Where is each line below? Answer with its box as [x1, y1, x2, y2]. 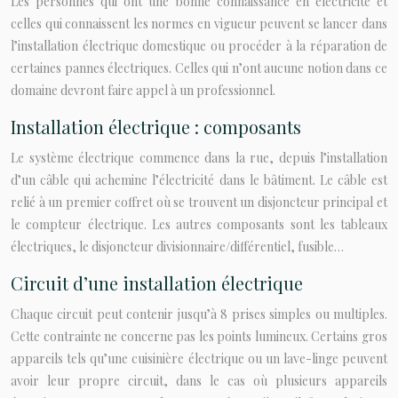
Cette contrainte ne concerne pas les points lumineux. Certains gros [11, 328, 387, 345]
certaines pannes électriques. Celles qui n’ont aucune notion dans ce [11, 60, 387, 76]
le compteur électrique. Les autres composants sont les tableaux [11, 216, 387, 233]
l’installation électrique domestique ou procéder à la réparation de [11, 37, 387, 54]
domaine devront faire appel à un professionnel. [11, 82, 275, 99]
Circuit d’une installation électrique [11, 271, 303, 295]
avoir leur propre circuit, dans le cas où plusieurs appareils [11, 372, 387, 389]
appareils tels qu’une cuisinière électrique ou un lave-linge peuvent [11, 350, 387, 367]
